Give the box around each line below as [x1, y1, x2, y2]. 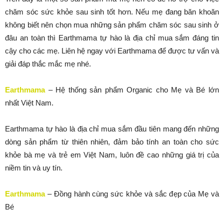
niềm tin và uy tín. [5, 163, 62, 172]
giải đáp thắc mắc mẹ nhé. [5, 59, 91, 68]
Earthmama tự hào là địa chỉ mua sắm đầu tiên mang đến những [5, 124, 219, 133]
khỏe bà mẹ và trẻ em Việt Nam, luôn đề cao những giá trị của [5, 150, 219, 159]
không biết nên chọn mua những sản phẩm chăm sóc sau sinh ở [5, 20, 219, 29]
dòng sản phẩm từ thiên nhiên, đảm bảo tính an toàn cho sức [5, 137, 219, 146]
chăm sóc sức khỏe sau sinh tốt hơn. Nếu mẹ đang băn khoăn [5, 7, 219, 16]
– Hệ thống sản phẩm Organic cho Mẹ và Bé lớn [45, 85, 219, 94]
